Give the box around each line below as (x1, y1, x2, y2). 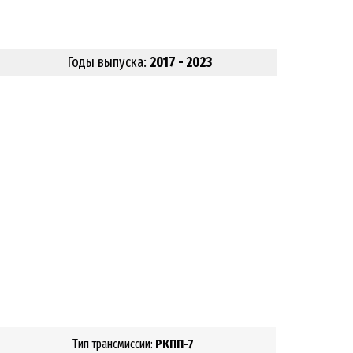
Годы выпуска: (68, 54, 150, 71)
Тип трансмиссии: (72, 336, 153, 351)
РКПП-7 (153, 336, 194, 351)
